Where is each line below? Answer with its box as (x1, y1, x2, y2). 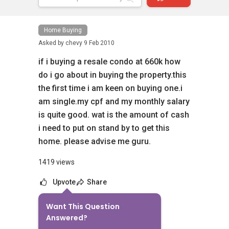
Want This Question (46, 201, 120, 212)
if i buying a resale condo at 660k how (38, 57, 180, 66)
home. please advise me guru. (38, 136, 151, 146)
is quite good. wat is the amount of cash (38, 110, 189, 120)
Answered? (46, 213, 87, 223)
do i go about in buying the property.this (38, 70, 187, 80)
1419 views (38, 158, 75, 166)
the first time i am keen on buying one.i (38, 83, 182, 93)
